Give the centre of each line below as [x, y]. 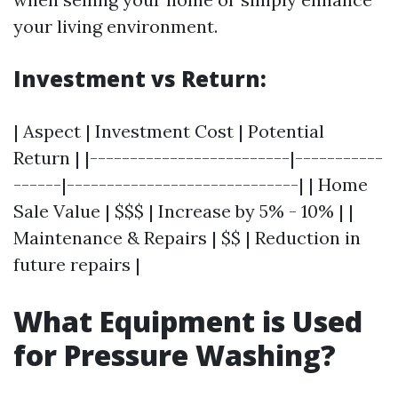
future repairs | [77, 264]
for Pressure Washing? [175, 355]
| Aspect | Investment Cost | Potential [169, 131]
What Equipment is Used [188, 321]
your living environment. [115, 26]
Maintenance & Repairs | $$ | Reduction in [187, 238]
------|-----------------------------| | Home [191, 184]
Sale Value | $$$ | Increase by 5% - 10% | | [183, 211]
